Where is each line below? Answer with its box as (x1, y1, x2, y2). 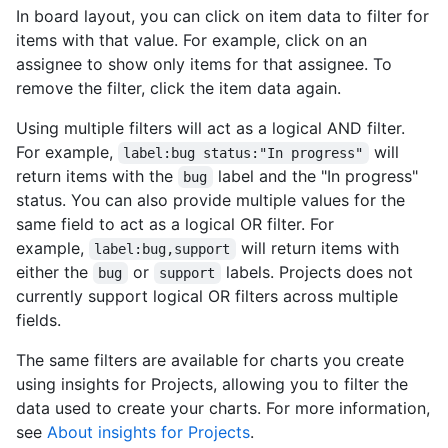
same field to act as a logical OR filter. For (16, 214, 334, 234)
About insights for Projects (47, 422, 250, 442)
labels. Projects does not (220, 262, 418, 282)
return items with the (16, 166, 178, 186)
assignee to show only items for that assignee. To (16, 54, 392, 74)
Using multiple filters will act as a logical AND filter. (16, 118, 405, 138)
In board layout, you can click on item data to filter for (16, 6, 429, 26)
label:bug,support (94, 241, 231, 257)
